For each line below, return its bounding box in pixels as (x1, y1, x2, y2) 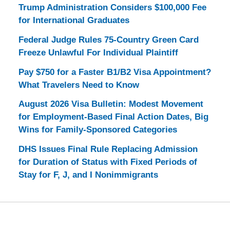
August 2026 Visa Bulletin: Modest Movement (18, 99, 203, 109)
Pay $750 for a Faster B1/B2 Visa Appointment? (18, 67, 211, 77)
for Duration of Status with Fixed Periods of (18, 157, 197, 167)
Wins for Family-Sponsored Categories (18, 125, 177, 135)
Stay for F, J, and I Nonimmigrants (18, 170, 158, 180)
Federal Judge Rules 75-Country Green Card (18, 34, 199, 45)
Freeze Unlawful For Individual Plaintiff (18, 47, 178, 57)
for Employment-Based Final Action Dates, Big (18, 112, 208, 122)
